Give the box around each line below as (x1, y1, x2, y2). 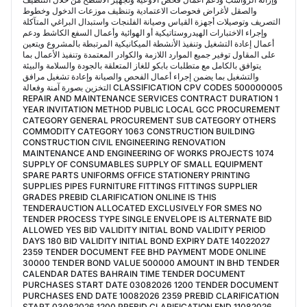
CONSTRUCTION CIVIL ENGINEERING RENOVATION (23, 137, 225, 147)
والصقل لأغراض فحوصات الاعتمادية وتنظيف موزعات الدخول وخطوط (23, 5, 257, 16)
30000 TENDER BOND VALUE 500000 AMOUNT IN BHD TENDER (23, 258, 280, 268)
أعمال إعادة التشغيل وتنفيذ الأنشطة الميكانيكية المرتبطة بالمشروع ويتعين (23, 38, 274, 49)
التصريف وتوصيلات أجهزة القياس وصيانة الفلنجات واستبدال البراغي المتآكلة (23, 16, 280, 27)
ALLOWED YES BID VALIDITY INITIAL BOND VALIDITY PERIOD (23, 225, 266, 235)
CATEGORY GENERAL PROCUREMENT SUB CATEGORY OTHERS (23, 115, 276, 125)
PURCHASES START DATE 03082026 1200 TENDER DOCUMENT (23, 280, 279, 290)
